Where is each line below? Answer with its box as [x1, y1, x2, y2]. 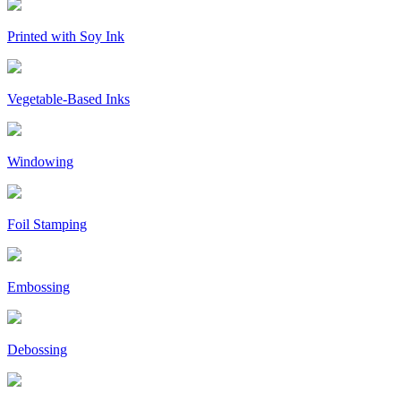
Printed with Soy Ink [7, 29, 124, 45]
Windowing [7, 154, 73, 170]
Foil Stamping [7, 217, 87, 233]
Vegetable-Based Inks [7, 91, 130, 107]
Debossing [7, 342, 67, 358]
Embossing [7, 279, 70, 295]
